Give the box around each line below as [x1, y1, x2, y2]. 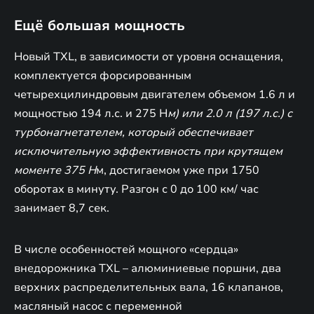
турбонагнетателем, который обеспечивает [14, 124, 253, 140]
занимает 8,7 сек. [14, 200, 109, 216]
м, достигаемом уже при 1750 [96, 162, 259, 178]
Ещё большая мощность [14, 15, 185, 35]
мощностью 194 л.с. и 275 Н [14, 105, 168, 121]
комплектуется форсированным [14, 67, 191, 83]
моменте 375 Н [14, 162, 96, 178]
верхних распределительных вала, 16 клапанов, [14, 279, 283, 295]
